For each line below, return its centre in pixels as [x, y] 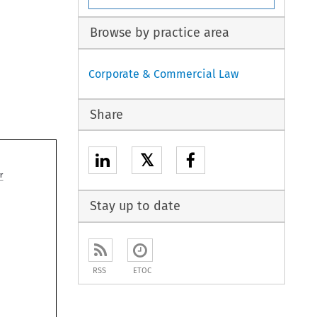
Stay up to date [135, 206]
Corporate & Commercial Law [164, 74]
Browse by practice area [159, 33]
